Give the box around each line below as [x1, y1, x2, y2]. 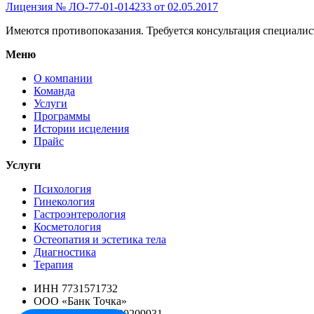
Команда [34, 84, 75, 97]
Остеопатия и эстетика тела [34, 233, 166, 245]
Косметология [34, 220, 101, 233]
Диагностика [34, 245, 96, 258]
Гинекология [34, 195, 95, 207]
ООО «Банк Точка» [34, 294, 127, 307]
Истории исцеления [34, 122, 129, 135]
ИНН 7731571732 [34, 282, 118, 294]
